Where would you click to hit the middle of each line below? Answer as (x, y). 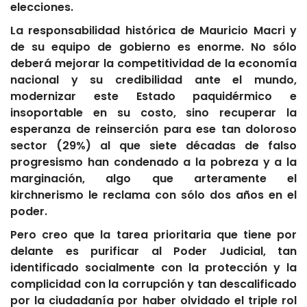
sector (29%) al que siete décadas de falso (153, 146)
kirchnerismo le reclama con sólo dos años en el (153, 195)
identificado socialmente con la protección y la (153, 268)
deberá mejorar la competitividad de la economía (153, 64)
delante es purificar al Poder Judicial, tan (153, 251)
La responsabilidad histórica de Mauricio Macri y (153, 31)
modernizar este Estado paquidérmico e (153, 97)
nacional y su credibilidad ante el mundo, (153, 80)
